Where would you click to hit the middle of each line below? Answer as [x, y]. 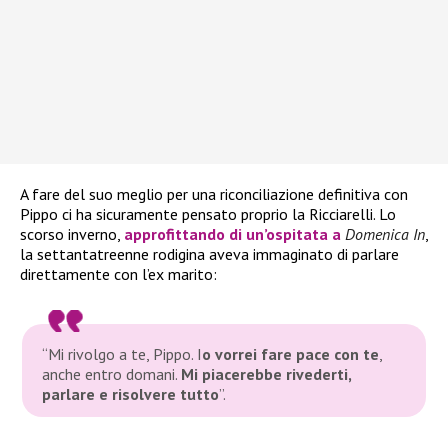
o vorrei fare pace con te [291, 353]
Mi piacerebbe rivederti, [266, 373]
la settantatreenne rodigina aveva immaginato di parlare [209, 254]
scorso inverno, [72, 234]
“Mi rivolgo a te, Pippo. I [122, 353]
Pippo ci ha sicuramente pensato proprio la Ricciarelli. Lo [208, 214]
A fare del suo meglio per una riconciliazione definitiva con [214, 194]
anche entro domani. [112, 373]
